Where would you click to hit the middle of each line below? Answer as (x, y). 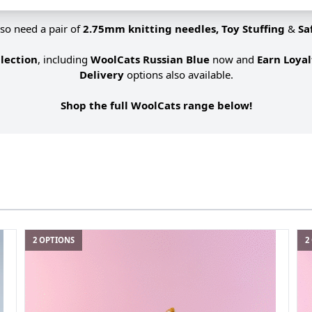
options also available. (178, 74)
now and (233, 59)
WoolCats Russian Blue (150, 59)
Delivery (101, 74)
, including (64, 59)
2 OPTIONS (54, 240)
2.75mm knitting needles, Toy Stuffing (184, 28)
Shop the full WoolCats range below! (156, 105)
